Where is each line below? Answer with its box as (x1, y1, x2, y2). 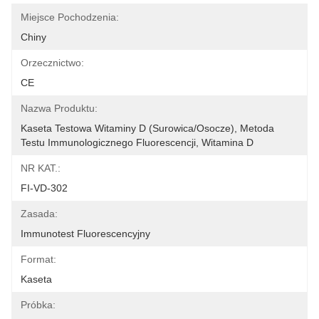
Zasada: (21, 208, 58, 219)
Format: (21, 253, 56, 265)
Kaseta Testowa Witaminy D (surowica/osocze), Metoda (21, 122, 274, 134)
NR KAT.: (21, 162, 61, 174)
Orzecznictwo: (21, 57, 84, 68)
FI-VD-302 (21, 182, 68, 194)
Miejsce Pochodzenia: (21, 11, 119, 23)
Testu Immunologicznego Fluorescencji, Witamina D (21, 137, 253, 148)
